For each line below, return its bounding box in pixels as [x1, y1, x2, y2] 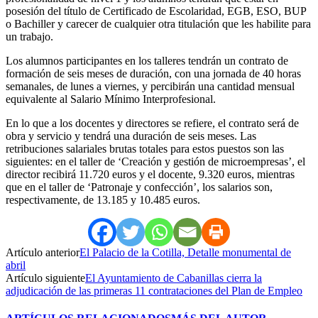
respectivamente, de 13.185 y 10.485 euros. [6, 193, 200, 206]
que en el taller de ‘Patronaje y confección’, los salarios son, [6, 180, 273, 193]
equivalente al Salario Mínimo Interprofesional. [6, 92, 216, 105]
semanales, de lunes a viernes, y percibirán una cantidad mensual [6, 79, 295, 92]
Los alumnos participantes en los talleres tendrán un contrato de [6, 54, 288, 67]
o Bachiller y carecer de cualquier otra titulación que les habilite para [6, 17, 311, 30]
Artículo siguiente [6, 271, 85, 284]
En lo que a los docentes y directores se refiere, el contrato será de [6, 116, 299, 129]
